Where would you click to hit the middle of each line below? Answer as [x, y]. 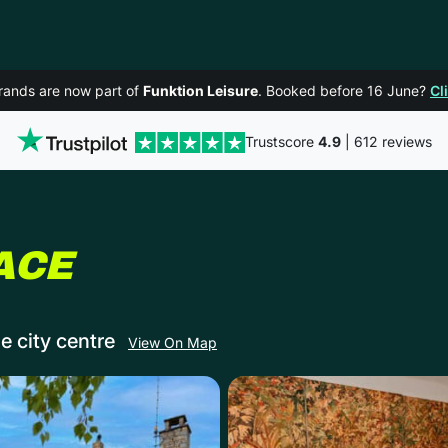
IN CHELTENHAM [254, 265]
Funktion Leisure [200, 90]
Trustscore [281, 141]
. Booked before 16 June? [344, 90]
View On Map [172, 343]
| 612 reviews [386, 141]
